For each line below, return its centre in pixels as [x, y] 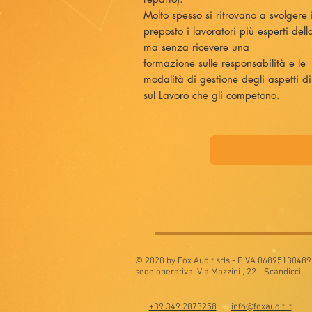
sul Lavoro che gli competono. [212, 95]
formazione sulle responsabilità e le [225, 63]
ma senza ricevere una [196, 47]
